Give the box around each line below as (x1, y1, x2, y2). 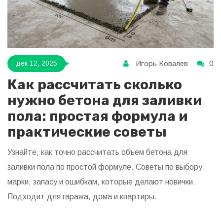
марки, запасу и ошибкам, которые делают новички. (7, 177, 195, 186)
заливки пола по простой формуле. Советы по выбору (7, 162, 202, 171)
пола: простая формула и (7, 108, 187, 124)
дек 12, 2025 (16, 59, 57, 68)
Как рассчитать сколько (7, 76, 182, 93)
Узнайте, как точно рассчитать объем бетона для (7, 147, 187, 156)
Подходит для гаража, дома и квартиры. (7, 192, 157, 201)
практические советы (7, 123, 167, 140)
